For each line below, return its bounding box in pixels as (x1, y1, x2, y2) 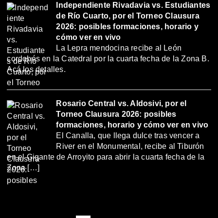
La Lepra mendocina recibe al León (56, 43, 182, 52)
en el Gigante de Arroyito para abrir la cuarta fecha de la (7, 152, 205, 161)
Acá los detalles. (7, 65, 66, 73)
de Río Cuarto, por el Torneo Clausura (56, 11, 200, 20)
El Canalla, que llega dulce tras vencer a (56, 131, 200, 140)
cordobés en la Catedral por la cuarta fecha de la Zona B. (7, 54, 209, 63)
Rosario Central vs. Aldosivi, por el (56, 99, 187, 108)
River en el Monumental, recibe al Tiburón (56, 142, 204, 150)
